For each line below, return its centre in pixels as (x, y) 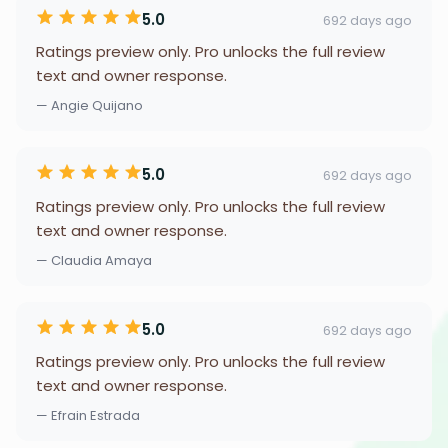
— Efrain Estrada (88, 415)
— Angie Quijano (89, 105)
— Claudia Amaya (94, 260)
